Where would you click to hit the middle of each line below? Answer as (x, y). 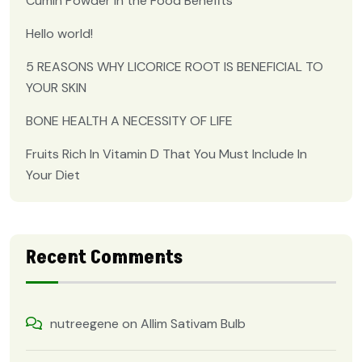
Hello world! (59, 34)
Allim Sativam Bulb (193, 324)
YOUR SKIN (56, 88)
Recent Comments (104, 258)
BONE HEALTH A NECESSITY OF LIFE (129, 121)
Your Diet (53, 175)
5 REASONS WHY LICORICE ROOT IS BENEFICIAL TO (175, 67)
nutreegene (84, 324)
